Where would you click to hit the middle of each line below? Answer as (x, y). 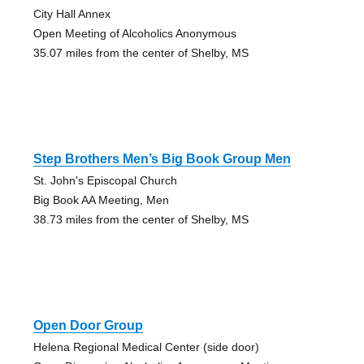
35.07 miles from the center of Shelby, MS (141, 52)
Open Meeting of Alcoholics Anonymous (134, 33)
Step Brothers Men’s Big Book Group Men (162, 158)
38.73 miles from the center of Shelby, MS (141, 219)
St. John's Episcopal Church (105, 180)
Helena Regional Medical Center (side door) (146, 347)
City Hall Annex (71, 13)
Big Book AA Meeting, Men (101, 199)
